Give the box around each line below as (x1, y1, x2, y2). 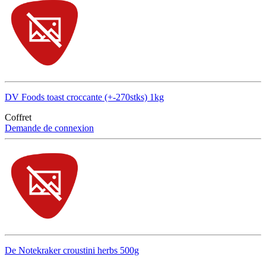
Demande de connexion (5, 122, 94, 133)
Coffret (5, 112, 31, 122)
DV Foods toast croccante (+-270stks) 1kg (5, 91, 164, 102)
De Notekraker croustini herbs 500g (5, 245, 139, 255)
